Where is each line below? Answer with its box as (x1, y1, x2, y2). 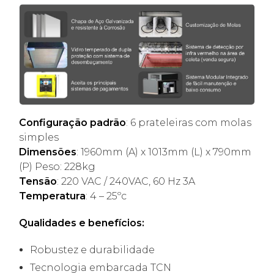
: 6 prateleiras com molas (126, 116, 252, 128)
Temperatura (19, 190, 86, 202)
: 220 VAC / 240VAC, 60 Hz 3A (57, 175, 196, 187)
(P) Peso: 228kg (19, 160, 96, 172)
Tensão (19, 175, 57, 187)
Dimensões (19, 146, 77, 158)
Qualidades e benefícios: (19, 217, 145, 229)
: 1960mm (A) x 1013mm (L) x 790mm (76, 146, 252, 158)
